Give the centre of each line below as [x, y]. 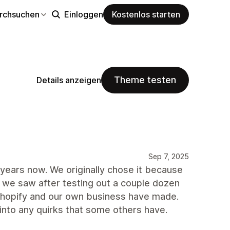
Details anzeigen [69, 80]
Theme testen [145, 80]
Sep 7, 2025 [169, 156]
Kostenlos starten [146, 14]
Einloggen [84, 14]
